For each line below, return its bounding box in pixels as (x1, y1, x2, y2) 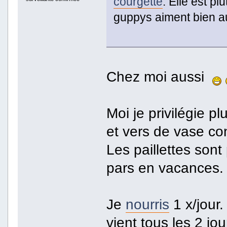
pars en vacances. (106, 160, 223, 176)
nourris (125, 196, 169, 213)
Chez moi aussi (106, 68, 212, 85)
